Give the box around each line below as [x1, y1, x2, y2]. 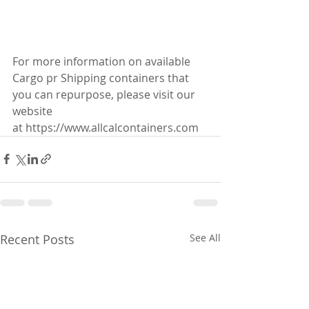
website [12, 103, 55, 119]
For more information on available [12, 53, 193, 69]
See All [190, 230, 221, 244]
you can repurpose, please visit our [12, 86, 198, 102]
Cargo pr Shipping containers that [12, 70, 192, 86]
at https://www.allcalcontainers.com [12, 119, 199, 135]
